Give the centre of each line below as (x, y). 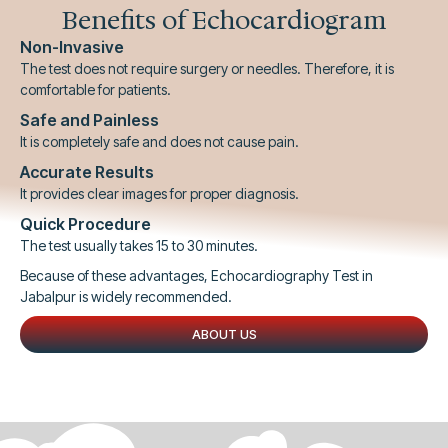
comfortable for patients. (95, 89)
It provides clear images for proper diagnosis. (159, 193)
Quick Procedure (85, 224)
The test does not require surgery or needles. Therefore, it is (207, 68)
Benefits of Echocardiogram (224, 20)
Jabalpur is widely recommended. (126, 296)
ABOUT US (224, 334)
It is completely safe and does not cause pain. (159, 141)
